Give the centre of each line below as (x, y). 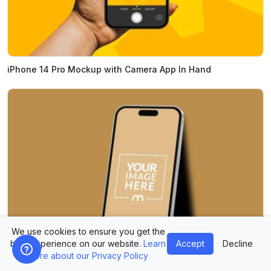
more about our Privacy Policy (88, 256)
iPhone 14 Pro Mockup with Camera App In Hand (109, 70)
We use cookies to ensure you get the (88, 231)
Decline (238, 243)
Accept (190, 243)
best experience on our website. (77, 243)
